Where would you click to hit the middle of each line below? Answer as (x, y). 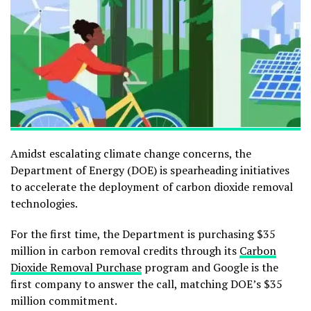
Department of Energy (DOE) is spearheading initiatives (150, 170)
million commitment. (64, 300)
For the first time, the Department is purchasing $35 (143, 234)
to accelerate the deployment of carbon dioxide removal (152, 186)
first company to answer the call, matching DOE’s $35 (146, 284)
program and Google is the (210, 267)
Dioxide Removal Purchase (76, 267)
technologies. (44, 203)
